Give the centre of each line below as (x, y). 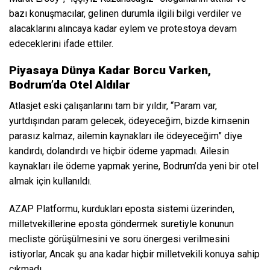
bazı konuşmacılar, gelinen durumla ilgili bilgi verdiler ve (125, 13)
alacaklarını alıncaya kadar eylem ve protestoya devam (123, 28)
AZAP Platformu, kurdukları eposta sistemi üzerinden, (122, 209)
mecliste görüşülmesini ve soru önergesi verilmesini (119, 239)
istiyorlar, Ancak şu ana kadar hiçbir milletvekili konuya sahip (134, 254)
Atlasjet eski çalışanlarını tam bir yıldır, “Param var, (113, 105)
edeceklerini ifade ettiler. (61, 43)
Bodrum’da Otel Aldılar (70, 85)
